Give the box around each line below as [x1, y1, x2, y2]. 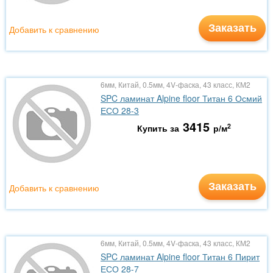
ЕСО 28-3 [101, 104, 139, 116]
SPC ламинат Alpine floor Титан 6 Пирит [101, 250, 260, 263]
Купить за [136, 122, 179, 134]
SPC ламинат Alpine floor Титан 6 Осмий [101, 92, 262, 104]
